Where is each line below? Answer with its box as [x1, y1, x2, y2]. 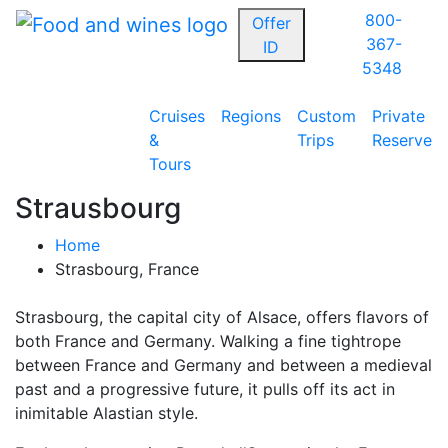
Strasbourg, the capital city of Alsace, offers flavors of [15, 307, 429, 327]
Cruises [148, 106, 205, 126]
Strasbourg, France [55, 259, 199, 279]
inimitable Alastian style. [15, 403, 198, 423]
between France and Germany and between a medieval [15, 355, 432, 375]
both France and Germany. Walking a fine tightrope [15, 331, 401, 351]
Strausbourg [15, 191, 181, 225]
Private [371, 106, 425, 126]
